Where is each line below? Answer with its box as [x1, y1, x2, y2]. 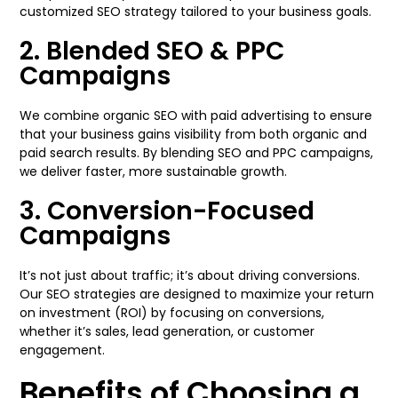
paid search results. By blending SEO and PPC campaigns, [20, 144, 374, 162]
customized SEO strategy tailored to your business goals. [20, 3, 372, 20]
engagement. [20, 341, 106, 359]
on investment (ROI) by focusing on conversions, [20, 304, 325, 322]
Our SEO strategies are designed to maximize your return [20, 285, 375, 303]
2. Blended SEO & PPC [20, 34, 285, 68]
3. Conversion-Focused [20, 194, 315, 228]
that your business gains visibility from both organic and [20, 125, 368, 143]
